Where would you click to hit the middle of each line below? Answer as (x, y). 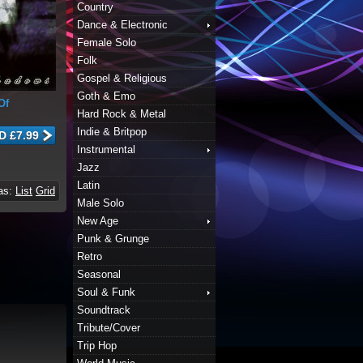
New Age (98, 221)
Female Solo (107, 43)
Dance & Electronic (122, 25)
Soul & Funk (106, 292)
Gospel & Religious (122, 78)
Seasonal (99, 274)
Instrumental (106, 149)
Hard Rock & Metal (122, 114)
